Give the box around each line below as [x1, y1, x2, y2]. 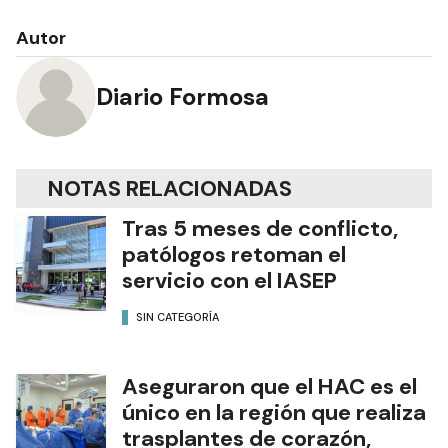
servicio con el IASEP [122, 265, 337, 295]
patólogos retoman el [122, 239, 346, 269]
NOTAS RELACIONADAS [48, 173, 292, 203]
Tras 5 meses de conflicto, [122, 213, 398, 243]
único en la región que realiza [122, 397, 426, 427]
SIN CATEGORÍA [136, 310, 219, 325]
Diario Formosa [96, 81, 269, 113]
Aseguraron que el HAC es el [122, 371, 417, 401]
